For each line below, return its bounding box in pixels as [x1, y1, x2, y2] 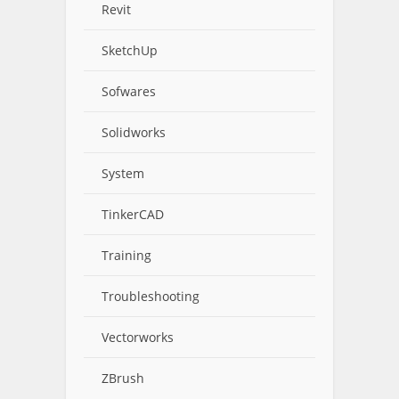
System [102, 165, 144, 182]
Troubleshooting [102, 288, 199, 305]
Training [102, 247, 151, 264]
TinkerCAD [102, 206, 164, 223]
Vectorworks [102, 329, 174, 346]
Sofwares [102, 83, 156, 100]
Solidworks [102, 124, 166, 141]
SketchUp [102, 42, 158, 59]
